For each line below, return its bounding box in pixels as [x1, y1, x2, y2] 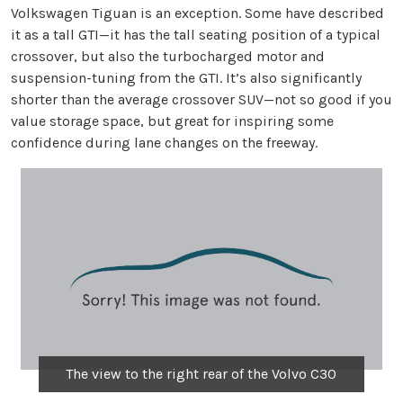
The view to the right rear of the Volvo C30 [66, 365, 337, 383]
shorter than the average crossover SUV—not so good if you [11, 90, 392, 108]
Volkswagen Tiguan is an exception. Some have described [11, 4, 384, 22]
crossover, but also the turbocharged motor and [11, 47, 325, 65]
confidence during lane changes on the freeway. [11, 133, 318, 151]
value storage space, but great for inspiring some [11, 112, 334, 130]
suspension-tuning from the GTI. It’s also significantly [11, 68, 362, 86]
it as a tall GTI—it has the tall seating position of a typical [11, 25, 381, 43]
